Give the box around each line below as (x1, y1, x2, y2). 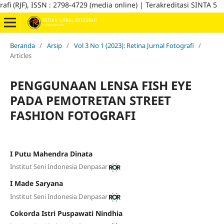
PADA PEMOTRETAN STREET (9, 91, 171, 108)
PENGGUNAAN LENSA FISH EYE (9, 76, 191, 93)
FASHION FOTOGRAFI (9, 106, 135, 123)
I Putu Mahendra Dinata (9, 148, 92, 158)
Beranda (9, 40, 35, 50)
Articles (9, 50, 31, 60)
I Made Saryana (9, 178, 63, 188)
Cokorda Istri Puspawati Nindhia (9, 208, 122, 218)
